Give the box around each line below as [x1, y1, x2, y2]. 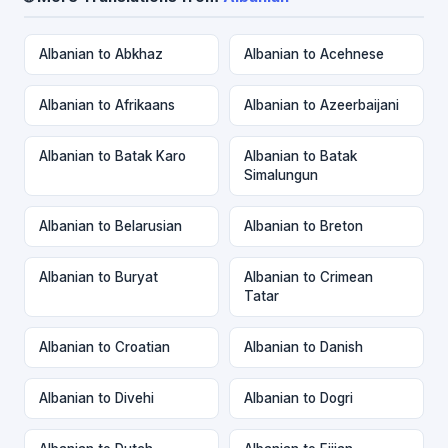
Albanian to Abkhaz [39, 45, 163, 62]
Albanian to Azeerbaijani [244, 96, 399, 113]
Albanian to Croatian [39, 338, 170, 355]
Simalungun [244, 166, 318, 183]
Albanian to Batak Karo [39, 147, 186, 164]
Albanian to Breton [244, 217, 363, 234]
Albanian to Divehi [39, 389, 154, 406]
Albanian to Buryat [39, 268, 158, 285]
